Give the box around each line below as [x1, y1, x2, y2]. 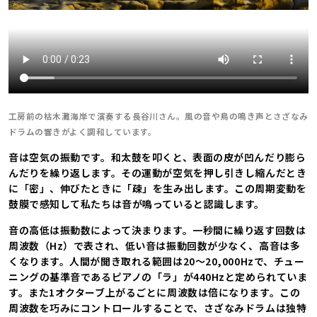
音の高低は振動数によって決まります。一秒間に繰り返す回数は [8, 222, 306, 237]
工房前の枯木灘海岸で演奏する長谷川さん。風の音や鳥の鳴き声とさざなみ [8, 109, 309, 122]
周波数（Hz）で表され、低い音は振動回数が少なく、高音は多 [8, 238, 301, 253]
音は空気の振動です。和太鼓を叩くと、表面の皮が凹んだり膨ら [8, 149, 306, 164]
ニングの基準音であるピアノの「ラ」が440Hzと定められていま [8, 269, 308, 284]
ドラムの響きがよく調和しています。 [8, 125, 157, 137]
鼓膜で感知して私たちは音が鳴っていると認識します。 [8, 196, 265, 211]
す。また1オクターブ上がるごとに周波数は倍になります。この [8, 284, 301, 299]
